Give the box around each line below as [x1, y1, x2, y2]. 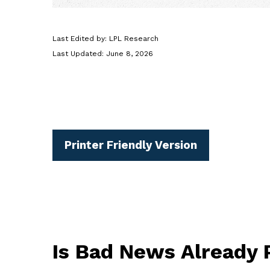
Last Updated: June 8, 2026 [52, 49, 153, 58]
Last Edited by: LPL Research [52, 34, 159, 43]
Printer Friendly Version [64, 138, 197, 152]
